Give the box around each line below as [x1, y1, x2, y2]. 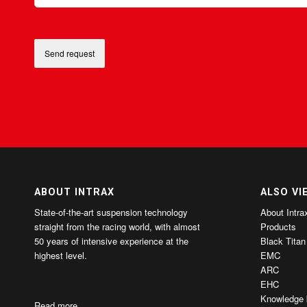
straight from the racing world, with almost [34, 219, 200, 233]
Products [260, 219, 296, 233]
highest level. [34, 248, 87, 262]
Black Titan [260, 234, 306, 247]
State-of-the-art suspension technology [34, 205, 188, 219]
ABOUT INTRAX [34, 186, 114, 197]
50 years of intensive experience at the [34, 234, 188, 247]
